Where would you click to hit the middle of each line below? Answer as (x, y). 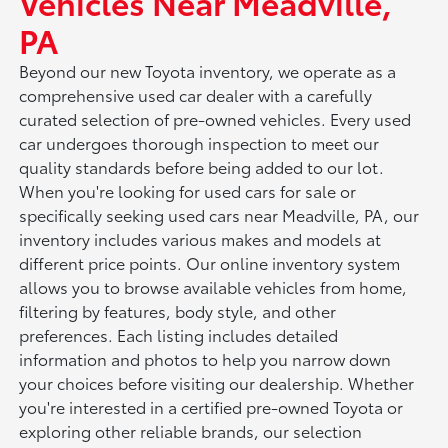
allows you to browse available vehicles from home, (213, 287)
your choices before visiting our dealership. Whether (217, 383)
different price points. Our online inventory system (210, 263)
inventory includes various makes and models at (200, 239)
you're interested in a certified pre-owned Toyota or (211, 407)
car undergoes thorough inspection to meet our (199, 143)
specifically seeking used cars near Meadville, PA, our (219, 215)
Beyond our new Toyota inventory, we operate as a (208, 71)
